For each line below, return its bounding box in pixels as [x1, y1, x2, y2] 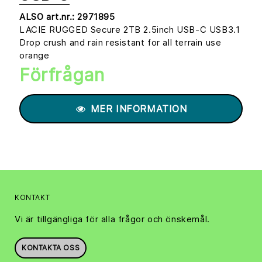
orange [19, 50, 50, 61]
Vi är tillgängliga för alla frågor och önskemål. [15, 213, 210, 225]
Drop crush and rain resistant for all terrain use [19, 37, 222, 49]
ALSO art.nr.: [19, 11, 78, 23]
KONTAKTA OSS [22, 243, 80, 253]
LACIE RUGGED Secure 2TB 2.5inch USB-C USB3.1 [19, 24, 240, 36]
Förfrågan [19, 64, 105, 86]
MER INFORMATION [87, 103, 187, 115]
